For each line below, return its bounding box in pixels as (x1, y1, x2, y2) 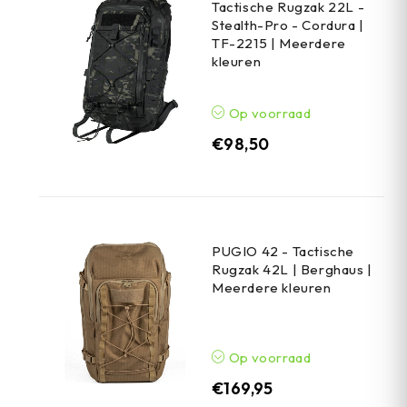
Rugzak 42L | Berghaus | (212, 261, 372, 279)
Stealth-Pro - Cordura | (212, 16, 364, 35)
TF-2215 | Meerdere (212, 35, 346, 53)
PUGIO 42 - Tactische (212, 243, 354, 261)
